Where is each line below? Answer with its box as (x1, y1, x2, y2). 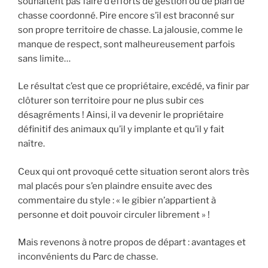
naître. (18, 138, 45, 150)
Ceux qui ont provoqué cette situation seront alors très (18, 166, 249, 177)
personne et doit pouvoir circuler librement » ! (18, 209, 210, 220)
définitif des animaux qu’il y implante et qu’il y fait (18, 124, 224, 135)
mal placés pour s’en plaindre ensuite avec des (18, 180, 212, 191)
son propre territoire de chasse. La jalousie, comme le (18, 24, 243, 35)
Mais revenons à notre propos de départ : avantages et (18, 237, 246, 248)
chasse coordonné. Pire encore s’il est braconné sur (18, 10, 234, 21)
